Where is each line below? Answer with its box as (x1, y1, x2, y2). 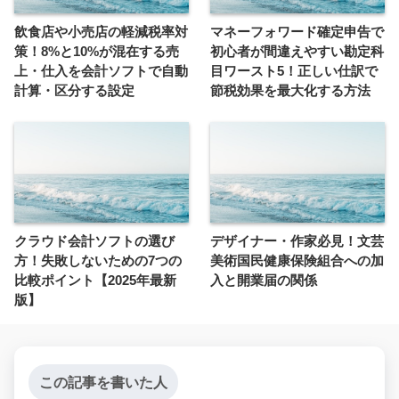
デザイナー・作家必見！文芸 (210, 233, 384, 249)
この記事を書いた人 (39, 375, 167, 391)
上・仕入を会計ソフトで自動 (14, 63, 188, 79)
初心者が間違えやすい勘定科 (210, 44, 384, 60)
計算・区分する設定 (14, 83, 134, 99)
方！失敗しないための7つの (14, 253, 182, 269)
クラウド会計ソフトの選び (14, 233, 175, 249)
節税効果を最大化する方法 (210, 83, 370, 99)
